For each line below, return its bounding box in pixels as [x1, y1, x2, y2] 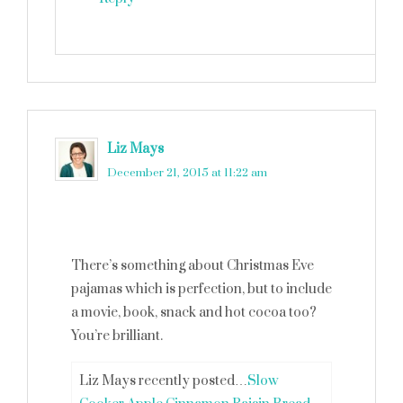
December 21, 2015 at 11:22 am [107, 166, 267, 180]
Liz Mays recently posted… [79, 372, 247, 390]
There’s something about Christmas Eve [71, 257, 314, 274]
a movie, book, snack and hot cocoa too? [71, 304, 317, 321]
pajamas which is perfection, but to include [71, 281, 332, 298]
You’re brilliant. [71, 327, 163, 345]
